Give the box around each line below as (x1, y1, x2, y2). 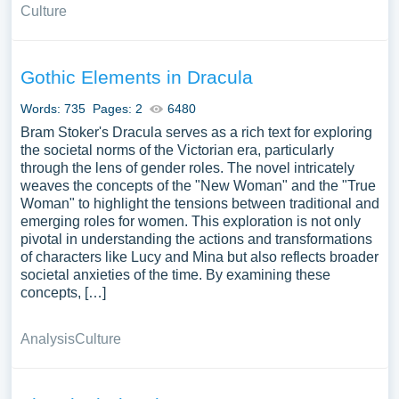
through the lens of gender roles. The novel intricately (20, 160, 354, 175)
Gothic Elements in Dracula (20, 67, 253, 87)
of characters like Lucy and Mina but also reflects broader (20, 249, 379, 265)
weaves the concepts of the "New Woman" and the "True (20, 178, 376, 193)
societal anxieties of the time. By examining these (20, 267, 330, 282)
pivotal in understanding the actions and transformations (20, 232, 372, 247)
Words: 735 (20, 102, 85, 116)
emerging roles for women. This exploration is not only (20, 214, 361, 229)
